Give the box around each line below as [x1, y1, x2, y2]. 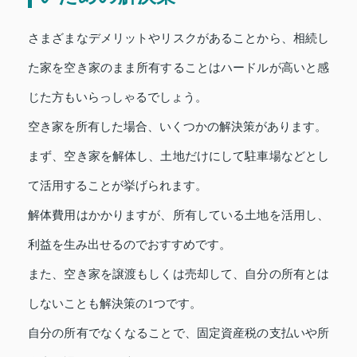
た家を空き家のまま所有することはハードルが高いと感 [28, 61, 329, 74]
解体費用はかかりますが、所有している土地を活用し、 [28, 208, 329, 222]
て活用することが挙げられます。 [28, 178, 207, 192]
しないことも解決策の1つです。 [28, 296, 202, 310]
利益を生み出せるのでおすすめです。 [28, 237, 231, 251]
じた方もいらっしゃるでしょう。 [28, 90, 207, 104]
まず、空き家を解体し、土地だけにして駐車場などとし [28, 149, 329, 163]
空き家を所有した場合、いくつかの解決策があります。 [28, 120, 327, 133]
